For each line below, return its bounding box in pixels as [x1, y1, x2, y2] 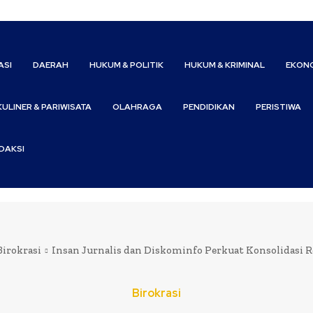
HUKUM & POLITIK [89, 59, 164, 71]
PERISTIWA [256, 101, 302, 113]
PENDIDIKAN [183, 101, 235, 113]
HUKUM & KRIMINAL [184, 59, 265, 71]
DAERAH [33, 59, 69, 71]
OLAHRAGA [112, 101, 163, 113]
